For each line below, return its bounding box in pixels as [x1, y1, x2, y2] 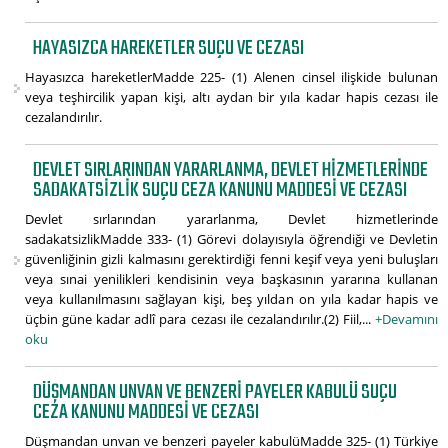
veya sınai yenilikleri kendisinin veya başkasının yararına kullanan [25, 270, 438, 289]
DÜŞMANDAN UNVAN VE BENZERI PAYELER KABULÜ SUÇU [33, 376, 398, 410]
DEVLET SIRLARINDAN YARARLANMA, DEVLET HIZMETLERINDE [33, 154, 429, 188]
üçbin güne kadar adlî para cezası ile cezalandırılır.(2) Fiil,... [25, 310, 375, 329]
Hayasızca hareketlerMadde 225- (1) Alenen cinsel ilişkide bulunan [25, 68, 438, 87]
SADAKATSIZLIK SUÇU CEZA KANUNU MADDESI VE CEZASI [33, 174, 408, 208]
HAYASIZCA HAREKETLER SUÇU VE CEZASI [33, 32, 305, 66]
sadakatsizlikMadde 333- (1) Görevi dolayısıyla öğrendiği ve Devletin [25, 230, 438, 249]
